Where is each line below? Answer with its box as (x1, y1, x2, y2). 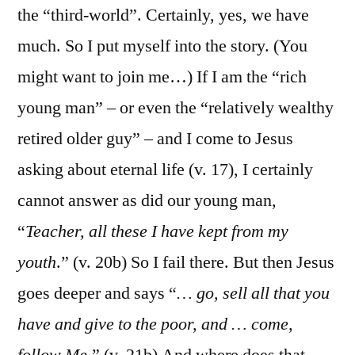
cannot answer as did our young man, (17, 189, 277, 212)
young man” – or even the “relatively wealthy (17, 96, 334, 119)
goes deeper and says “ (17, 281, 177, 304)
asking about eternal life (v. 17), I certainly (17, 158, 313, 181)
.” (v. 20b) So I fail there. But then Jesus (56, 250, 334, 273)
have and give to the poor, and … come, (17, 312, 293, 335)
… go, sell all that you (177, 281, 330, 304)
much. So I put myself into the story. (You (17, 34, 307, 57)
